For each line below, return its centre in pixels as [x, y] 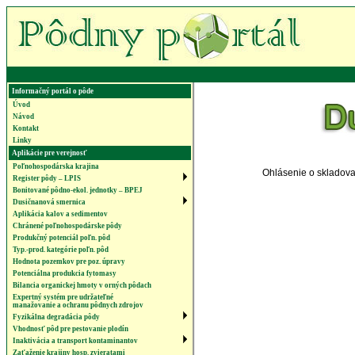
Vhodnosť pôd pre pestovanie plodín [71, 329]
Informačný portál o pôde [53, 91]
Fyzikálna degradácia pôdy [56, 317]
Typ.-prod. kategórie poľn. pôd [61, 250]
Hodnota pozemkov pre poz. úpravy [69, 261]
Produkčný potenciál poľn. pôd [61, 238]
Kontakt [26, 128]
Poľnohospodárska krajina [56, 166]
